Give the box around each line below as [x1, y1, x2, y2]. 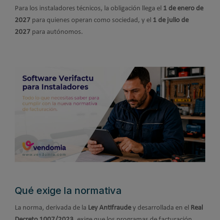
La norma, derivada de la [15, 204, 88, 212]
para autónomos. [30, 28, 83, 36]
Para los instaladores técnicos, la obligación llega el [15, 4, 163, 12]
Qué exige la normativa [15, 185, 122, 197]
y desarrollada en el [131, 204, 191, 212]
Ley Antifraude [88, 204, 131, 212]
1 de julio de [153, 16, 189, 24]
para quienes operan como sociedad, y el [30, 16, 153, 24]
